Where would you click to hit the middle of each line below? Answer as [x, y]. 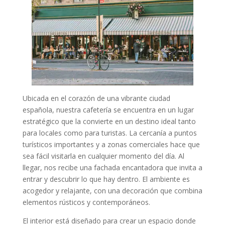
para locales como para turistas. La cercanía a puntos [109, 133]
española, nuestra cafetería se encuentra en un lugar [108, 110]
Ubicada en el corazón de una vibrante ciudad [96, 98]
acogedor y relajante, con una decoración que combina [112, 191]
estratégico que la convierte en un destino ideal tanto [109, 122]
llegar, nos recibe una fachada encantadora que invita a [112, 168]
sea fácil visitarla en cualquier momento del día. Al [103, 156]
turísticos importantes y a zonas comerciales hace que [111, 145]
